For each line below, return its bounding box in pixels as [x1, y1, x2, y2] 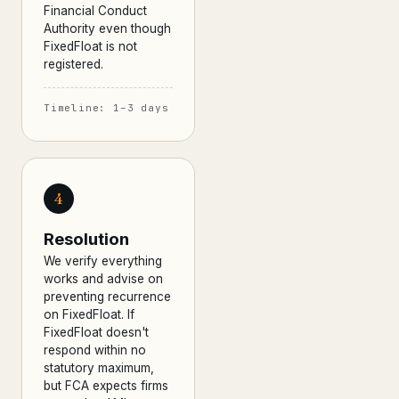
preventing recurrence [44, 289, 171, 304]
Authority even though [44, 21, 171, 36]
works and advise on [44, 272, 163, 286]
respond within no [44, 343, 146, 357]
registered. [44, 57, 103, 71]
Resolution [44, 229, 129, 249]
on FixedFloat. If [44, 307, 134, 322]
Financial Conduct [44, 4, 147, 18]
